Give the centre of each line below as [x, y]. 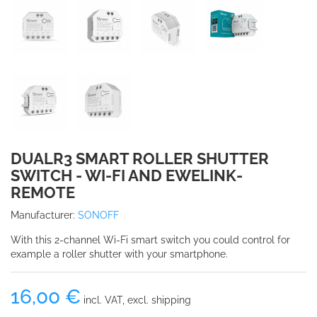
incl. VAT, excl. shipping [136, 300]
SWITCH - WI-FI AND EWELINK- [127, 175]
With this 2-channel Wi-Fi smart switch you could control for [150, 240]
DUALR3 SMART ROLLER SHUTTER [140, 158]
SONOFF [98, 215]
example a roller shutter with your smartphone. [119, 254]
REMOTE [43, 192]
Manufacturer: [43, 215]
